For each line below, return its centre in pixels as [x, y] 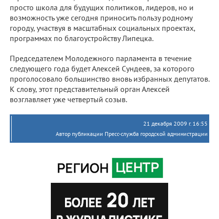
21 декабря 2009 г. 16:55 [175, 123]
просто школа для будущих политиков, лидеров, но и [102, 7]
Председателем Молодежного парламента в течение [101, 58]
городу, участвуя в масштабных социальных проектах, [102, 28]
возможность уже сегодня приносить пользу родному [101, 17]
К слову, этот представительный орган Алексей [90, 89]
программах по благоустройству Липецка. [82, 38]
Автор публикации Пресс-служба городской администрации [132, 133]
